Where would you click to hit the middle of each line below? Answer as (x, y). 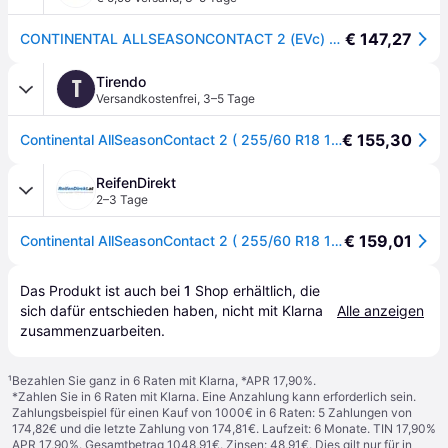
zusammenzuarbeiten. (92, 330)
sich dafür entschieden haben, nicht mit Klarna (171, 310)
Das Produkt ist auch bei (102, 290)
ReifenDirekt (136, 182)
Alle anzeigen (380, 310)
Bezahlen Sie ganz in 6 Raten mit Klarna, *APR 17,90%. (164, 380)
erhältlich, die (274, 290)
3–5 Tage (229, 98)
